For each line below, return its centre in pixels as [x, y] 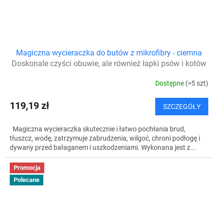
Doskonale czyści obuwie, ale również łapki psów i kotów [109, 63]
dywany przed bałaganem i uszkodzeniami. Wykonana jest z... [103, 147]
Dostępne [170, 83]
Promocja [27, 167]
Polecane [27, 180]
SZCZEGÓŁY [182, 106]
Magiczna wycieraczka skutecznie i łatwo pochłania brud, [98, 129]
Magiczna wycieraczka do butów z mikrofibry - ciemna [109, 53]
